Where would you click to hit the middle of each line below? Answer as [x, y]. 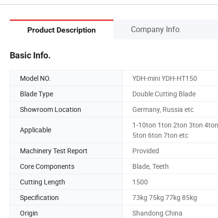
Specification [39, 197]
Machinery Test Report [54, 150]
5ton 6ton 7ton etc [160, 135]
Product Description [62, 30]
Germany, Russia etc [163, 109]
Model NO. [36, 78]
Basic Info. [30, 55]
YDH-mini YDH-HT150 [165, 78]
